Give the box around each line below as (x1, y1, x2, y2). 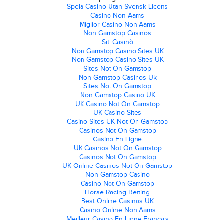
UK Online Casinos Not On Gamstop (62, 162, 172, 169)
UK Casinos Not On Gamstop (73, 144, 162, 152)
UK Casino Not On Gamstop (75, 100, 160, 108)
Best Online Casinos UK (81, 197, 154, 205)
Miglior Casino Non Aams (79, 21, 156, 28)
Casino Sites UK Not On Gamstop (67, 118, 168, 125)
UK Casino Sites (93, 109, 141, 116)
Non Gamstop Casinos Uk (78, 74, 157, 81)
